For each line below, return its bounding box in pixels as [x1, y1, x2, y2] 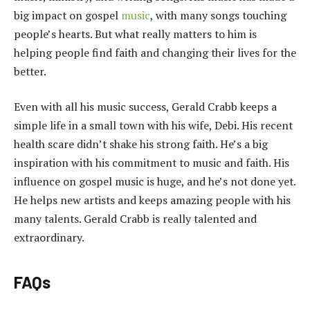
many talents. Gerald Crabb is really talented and [14, 211, 257, 227]
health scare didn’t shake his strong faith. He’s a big [14, 136, 268, 152]
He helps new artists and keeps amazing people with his [14, 192, 291, 208]
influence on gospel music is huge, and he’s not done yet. [14, 174, 295, 190]
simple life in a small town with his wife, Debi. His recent [14, 118, 293, 134]
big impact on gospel [14, 7, 121, 23]
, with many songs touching [150, 7, 286, 23]
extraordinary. [14, 230, 84, 246]
